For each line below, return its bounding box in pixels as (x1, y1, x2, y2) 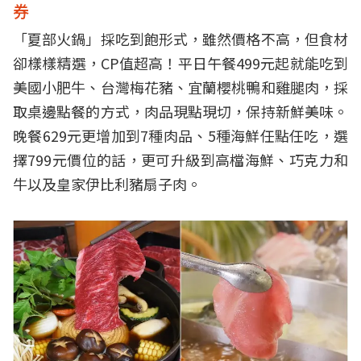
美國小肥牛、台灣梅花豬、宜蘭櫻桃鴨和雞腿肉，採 (13, 76, 348, 98)
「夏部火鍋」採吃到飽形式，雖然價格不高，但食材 (13, 27, 348, 49)
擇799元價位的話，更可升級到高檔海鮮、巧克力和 (13, 148, 348, 170)
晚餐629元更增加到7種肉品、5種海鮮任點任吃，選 (13, 124, 348, 146)
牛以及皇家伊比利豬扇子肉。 (13, 172, 201, 194)
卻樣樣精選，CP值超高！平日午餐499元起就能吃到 (13, 52, 348, 73)
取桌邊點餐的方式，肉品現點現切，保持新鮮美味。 (13, 100, 348, 122)
